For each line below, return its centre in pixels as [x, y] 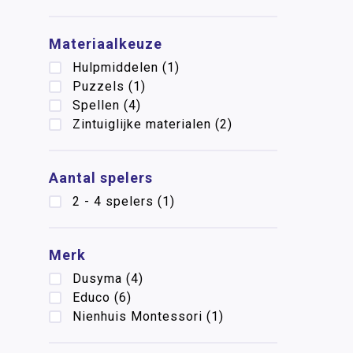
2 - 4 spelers [113, 201]
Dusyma [97, 279]
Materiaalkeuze [106, 44]
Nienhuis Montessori [137, 316]
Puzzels [98, 86]
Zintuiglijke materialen [142, 124]
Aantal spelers [101, 178]
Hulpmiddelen [115, 67]
